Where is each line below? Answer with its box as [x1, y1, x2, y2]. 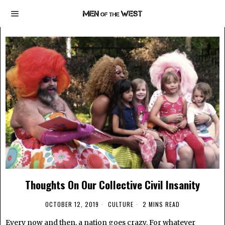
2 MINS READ [141, 199, 180, 208]
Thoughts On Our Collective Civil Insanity [25, 176, 200, 192]
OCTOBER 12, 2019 [45, 199, 99, 208]
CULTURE [108, 199, 134, 208]
